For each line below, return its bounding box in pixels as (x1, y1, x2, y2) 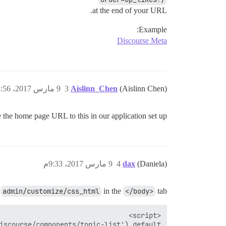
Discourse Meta (117, 36, 167, 45)
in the (101, 187, 123, 195)
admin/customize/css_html (3, 187, 99, 196)
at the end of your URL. (92, 6, 167, 15)
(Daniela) (137, 159, 167, 168)
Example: (139, 25, 167, 34)
